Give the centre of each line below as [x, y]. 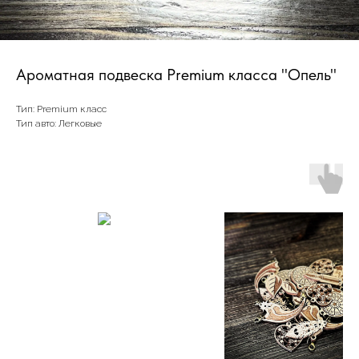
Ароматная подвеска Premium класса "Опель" [176, 75]
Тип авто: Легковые [59, 123]
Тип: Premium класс [61, 109]
